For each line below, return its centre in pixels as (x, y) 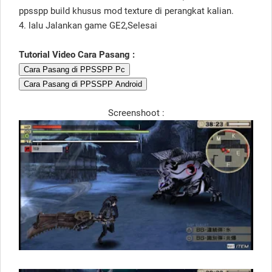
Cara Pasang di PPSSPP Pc (74, 69)
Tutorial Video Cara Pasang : (77, 54)
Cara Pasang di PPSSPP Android (83, 84)
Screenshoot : (136, 113)
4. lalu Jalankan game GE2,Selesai (88, 25)
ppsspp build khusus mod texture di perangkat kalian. (126, 11)
